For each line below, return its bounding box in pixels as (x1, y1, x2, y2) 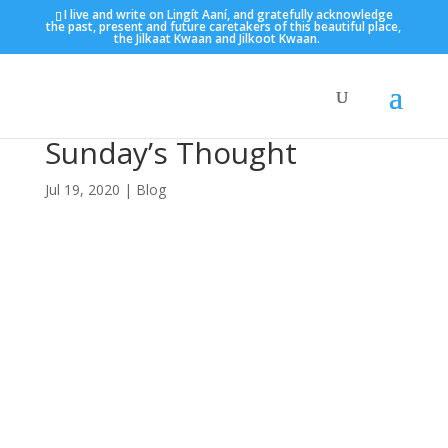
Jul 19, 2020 (44, 180, 120, 199)
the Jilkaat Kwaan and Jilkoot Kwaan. (114, 30, 321, 47)
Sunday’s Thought (44, 132, 297, 173)
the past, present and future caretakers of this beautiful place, (46, 18, 402, 35)
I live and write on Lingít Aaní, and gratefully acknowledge (63, 6, 393, 23)
